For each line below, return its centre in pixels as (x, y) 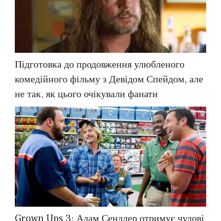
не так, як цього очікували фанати (86, 94)
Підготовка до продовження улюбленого (100, 64)
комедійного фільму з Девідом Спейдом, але (109, 79)
